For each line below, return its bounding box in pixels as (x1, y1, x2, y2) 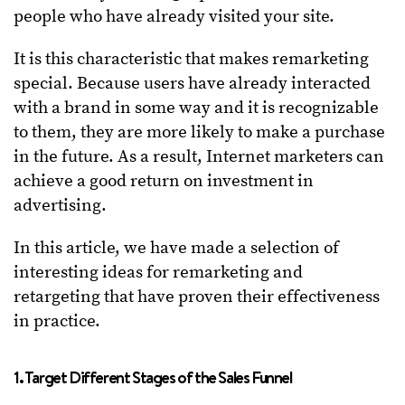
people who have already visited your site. (14, 5, 334, 27)
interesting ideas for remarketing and (14, 261, 303, 283)
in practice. (14, 310, 100, 332)
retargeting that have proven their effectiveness (14, 286, 380, 307)
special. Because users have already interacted (14, 72, 371, 94)
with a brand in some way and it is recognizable (14, 97, 379, 118)
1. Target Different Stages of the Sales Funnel (14, 364, 292, 389)
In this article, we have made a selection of (14, 237, 339, 259)
